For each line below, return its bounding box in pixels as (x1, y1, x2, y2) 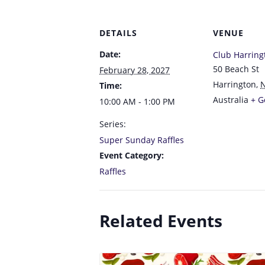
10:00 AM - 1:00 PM (99, 95, 175, 107)
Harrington (213, 78, 256, 90)
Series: (99, 118, 126, 130)
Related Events (99, 209, 222, 232)
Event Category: (99, 149, 164, 161)
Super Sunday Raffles (99, 134, 184, 146)
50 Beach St (213, 63, 259, 75)
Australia (213, 93, 248, 105)
